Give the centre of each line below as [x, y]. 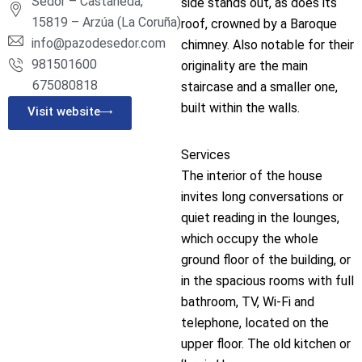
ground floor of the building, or [266, 259]
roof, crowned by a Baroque [259, 23]
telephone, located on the [255, 322]
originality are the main [244, 65]
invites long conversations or [262, 196]
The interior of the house [252, 175]
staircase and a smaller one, [259, 86]
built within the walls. [240, 107]
